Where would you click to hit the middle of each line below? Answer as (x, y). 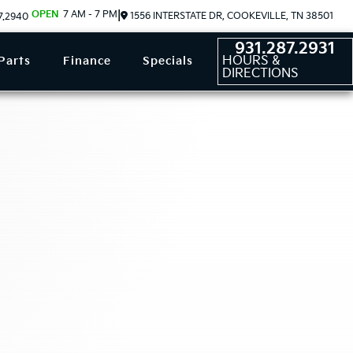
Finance (87, 61)
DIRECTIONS (260, 74)
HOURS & (251, 61)
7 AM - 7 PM (89, 14)
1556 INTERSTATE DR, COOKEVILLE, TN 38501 (230, 16)
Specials (168, 61)
